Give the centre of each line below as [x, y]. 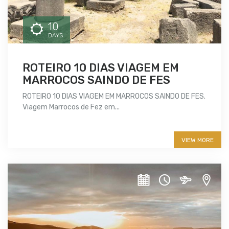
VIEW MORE [198, 140]
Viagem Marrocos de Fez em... [71, 107]
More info [50, 129]
